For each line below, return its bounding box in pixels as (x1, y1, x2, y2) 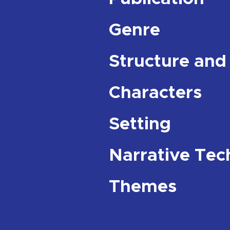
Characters (109, 81, 202, 103)
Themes (109, 175, 177, 197)
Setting (109, 112, 171, 135)
